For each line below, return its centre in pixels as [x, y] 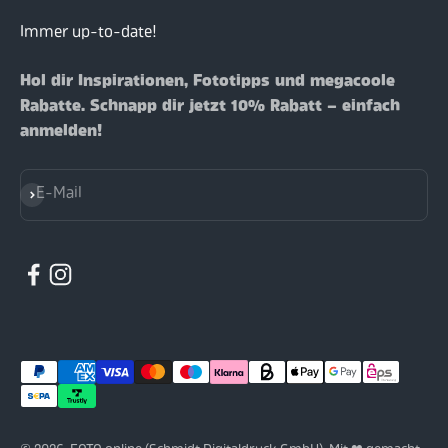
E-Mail [59, 194]
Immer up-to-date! [88, 32]
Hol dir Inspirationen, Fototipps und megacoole [207, 81]
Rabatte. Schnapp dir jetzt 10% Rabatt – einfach [210, 106]
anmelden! [61, 131]
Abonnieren [59, 193]
